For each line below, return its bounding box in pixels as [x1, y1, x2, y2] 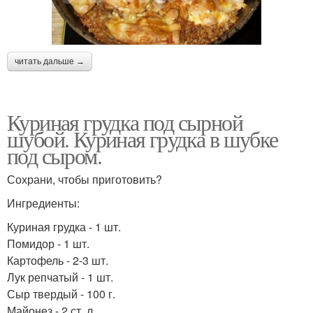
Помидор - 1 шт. [7, 235, 89, 252]
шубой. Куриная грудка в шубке [7, 124, 278, 154]
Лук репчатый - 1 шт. [7, 269, 113, 286]
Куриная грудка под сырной [7, 107, 242, 138]
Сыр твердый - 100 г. [7, 286, 115, 303]
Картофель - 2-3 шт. [7, 252, 108, 269]
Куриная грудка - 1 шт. [7, 219, 121, 235]
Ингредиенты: [7, 195, 80, 212]
